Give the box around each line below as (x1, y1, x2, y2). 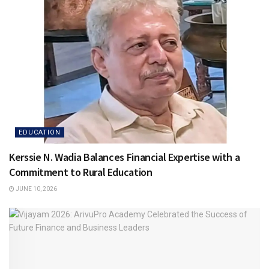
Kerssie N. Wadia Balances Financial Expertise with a (9, 150, 240, 164)
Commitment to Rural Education (9, 165, 153, 179)
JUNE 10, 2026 (14, 186, 57, 192)
